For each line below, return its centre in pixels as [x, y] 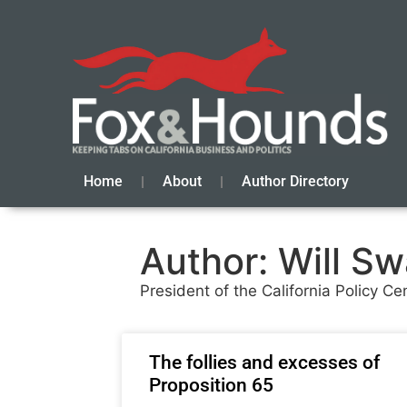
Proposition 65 [212, 386]
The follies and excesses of [265, 363]
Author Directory [295, 182]
